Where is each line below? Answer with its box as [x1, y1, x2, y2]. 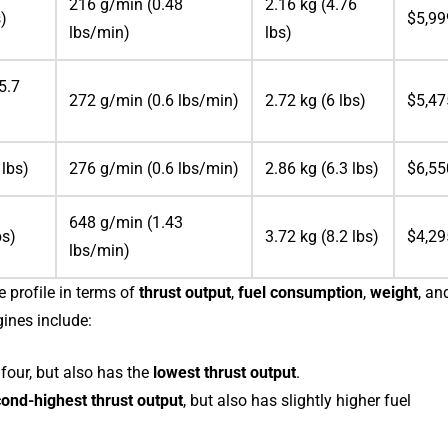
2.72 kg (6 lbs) [265, 90, 367, 110]
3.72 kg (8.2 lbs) [265, 226, 380, 246]
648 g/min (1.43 [69, 212, 184, 232]
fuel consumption [238, 282, 364, 302]
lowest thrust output [153, 362, 297, 382]
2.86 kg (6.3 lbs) [265, 158, 380, 178]
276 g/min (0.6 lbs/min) [69, 158, 240, 178]
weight [370, 282, 419, 302]
